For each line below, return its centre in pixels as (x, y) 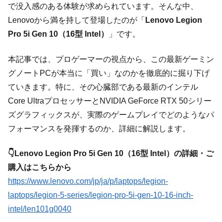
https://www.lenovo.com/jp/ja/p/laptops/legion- (88, 181)
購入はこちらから (40, 167)
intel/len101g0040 (40, 209)
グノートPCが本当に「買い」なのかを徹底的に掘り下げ (109, 73)
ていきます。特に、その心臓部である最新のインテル (103, 87)
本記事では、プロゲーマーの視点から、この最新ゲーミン (111, 59)
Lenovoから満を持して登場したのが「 (77, 20)
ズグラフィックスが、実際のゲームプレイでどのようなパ (111, 114)
